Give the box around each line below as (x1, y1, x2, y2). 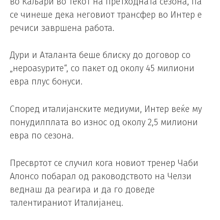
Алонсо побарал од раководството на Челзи (10, 171, 192, 182)
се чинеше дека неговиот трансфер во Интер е (10, 9, 202, 20)
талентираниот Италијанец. (10, 197, 123, 209)
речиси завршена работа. (10, 22, 114, 33)
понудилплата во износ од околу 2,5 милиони (10, 117, 198, 128)
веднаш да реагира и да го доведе (10, 184, 155, 195)
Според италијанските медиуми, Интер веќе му (10, 104, 202, 115)
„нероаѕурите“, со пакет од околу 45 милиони (10, 63, 194, 74)
